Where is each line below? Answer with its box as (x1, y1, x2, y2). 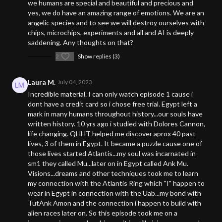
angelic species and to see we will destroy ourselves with (28, 18, 204, 27)
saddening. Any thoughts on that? (28, 38, 133, 47)
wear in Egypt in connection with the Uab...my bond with (28, 189, 201, 198)
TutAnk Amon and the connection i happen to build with (28, 199, 201, 208)
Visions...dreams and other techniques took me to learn (28, 169, 198, 178)
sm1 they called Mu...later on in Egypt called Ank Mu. (28, 159, 188, 168)
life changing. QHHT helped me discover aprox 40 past (28, 129, 196, 138)
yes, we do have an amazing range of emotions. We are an (28, 8, 204, 17)
